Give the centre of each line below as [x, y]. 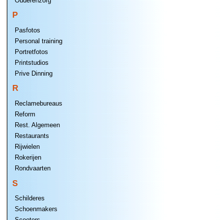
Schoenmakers [36, 209]
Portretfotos [31, 52]
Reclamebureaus [39, 103]
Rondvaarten [33, 168]
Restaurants [32, 136]
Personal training [39, 41]
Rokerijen [28, 157]
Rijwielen [27, 146]
